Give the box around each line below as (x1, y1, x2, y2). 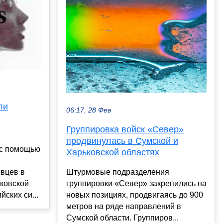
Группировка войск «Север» (66, 124, 184, 134)
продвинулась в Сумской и (66, 135, 178, 146)
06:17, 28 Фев (66, 106, 111, 114)
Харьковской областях (66, 147, 159, 157)
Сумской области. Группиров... (66, 213, 179, 222)
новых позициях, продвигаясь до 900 (66, 190, 203, 199)
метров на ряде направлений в (66, 202, 181, 211)
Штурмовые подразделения (66, 167, 169, 176)
